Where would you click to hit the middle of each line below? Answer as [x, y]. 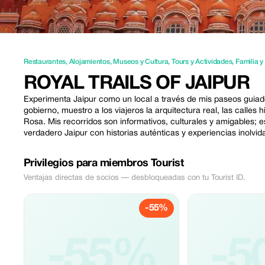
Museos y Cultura [141, 62]
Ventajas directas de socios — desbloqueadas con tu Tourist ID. [135, 178]
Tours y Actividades [202, 62]
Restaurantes [45, 62]
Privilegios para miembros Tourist [104, 164]
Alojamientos [89, 62]
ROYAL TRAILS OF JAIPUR [137, 84]
